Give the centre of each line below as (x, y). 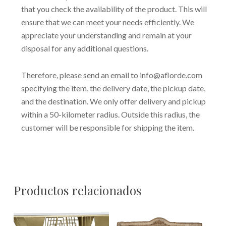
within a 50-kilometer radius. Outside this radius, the (110, 115)
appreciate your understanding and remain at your (106, 35)
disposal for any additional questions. (84, 48)
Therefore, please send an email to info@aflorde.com (111, 75)
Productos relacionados (77, 190)
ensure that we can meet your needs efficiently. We (107, 22)
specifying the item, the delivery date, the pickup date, (113, 88)
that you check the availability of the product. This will (114, 9)
